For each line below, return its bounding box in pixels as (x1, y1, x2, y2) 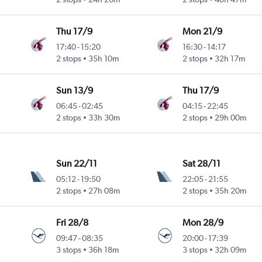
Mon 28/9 (182, 217, 223, 229)
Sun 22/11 (56, 158, 98, 170)
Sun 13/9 (56, 85, 94, 96)
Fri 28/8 (56, 217, 89, 229)
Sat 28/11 (182, 158, 220, 170)
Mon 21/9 (182, 26, 222, 37)
